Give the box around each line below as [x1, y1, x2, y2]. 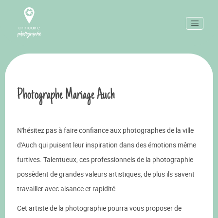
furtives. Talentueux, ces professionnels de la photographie [17, 155, 193, 164]
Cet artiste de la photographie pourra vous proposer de [17, 203, 182, 213]
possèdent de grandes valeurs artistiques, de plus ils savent [17, 169, 195, 179]
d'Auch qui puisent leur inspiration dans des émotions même [17, 140, 196, 149]
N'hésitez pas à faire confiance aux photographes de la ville [17, 126, 194, 135]
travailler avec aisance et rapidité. [17, 184, 117, 193]
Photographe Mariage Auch [17, 84, 115, 105]
